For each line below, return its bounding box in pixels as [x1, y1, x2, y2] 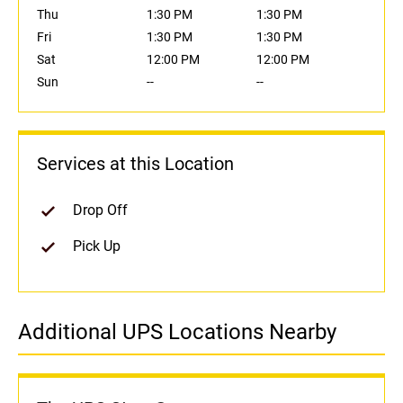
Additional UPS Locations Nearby [18, 319, 336, 345]
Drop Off [73, 201, 128, 219]
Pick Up [73, 237, 121, 255]
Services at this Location [37, 153, 234, 175]
